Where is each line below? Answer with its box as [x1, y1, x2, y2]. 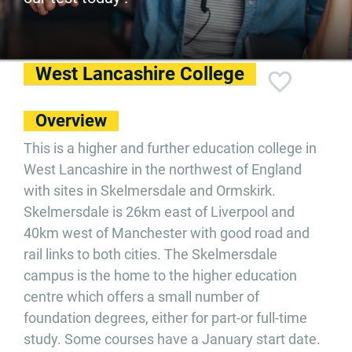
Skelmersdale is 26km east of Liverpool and [24, 203, 295, 220]
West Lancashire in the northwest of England [24, 161, 302, 178]
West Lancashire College [35, 63, 244, 85]
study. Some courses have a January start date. [24, 331, 321, 347]
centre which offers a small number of [24, 288, 259, 305]
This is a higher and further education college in [24, 140, 317, 156]
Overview [35, 111, 107, 130]
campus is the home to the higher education [24, 267, 297, 284]
